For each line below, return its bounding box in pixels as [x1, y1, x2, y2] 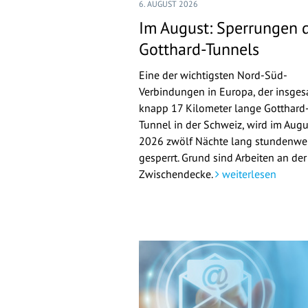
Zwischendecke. [139, 167, 215, 181]
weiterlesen [219, 167, 276, 181]
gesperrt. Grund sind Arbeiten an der [139, 151, 307, 165]
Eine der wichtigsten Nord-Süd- [139, 68, 287, 82]
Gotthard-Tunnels [139, 38, 259, 60]
